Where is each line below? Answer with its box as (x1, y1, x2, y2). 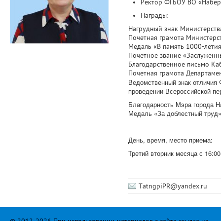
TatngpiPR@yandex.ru (139, 183, 207, 190)
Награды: (141, 12, 168, 19)
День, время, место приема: (128, 135, 213, 145)
